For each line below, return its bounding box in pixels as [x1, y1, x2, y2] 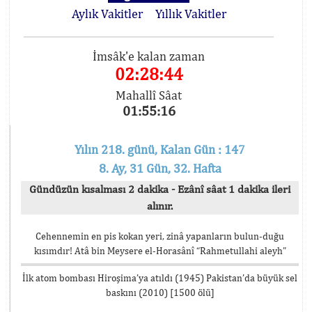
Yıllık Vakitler [155, 6, 226, 21]
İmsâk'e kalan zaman [93, 49, 205, 63]
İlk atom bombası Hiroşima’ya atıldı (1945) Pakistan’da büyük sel [22, 272, 297, 283]
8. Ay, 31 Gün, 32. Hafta [98, 161, 221, 175]
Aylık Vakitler [71, 6, 143, 21]
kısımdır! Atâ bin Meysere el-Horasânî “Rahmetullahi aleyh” [33, 245, 286, 256]
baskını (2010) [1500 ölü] [105, 287, 214, 298]
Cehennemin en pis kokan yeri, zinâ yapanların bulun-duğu [36, 231, 284, 242]
